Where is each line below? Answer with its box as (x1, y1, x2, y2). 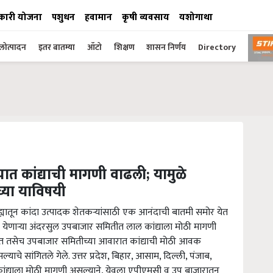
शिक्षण (114, 40, 136, 54)
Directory (198, 40, 236, 54)
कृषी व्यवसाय (122, 10, 169, 25)
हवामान (85, 10, 112, 25)
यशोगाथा (179, 10, 213, 25)
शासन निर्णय (146, 40, 186, 54)
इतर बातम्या (38, 40, 75, 54)
